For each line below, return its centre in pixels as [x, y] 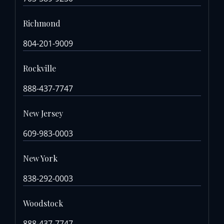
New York [40, 158]
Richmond [42, 23]
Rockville [39, 68]
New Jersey [43, 113]
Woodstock [43, 203]
